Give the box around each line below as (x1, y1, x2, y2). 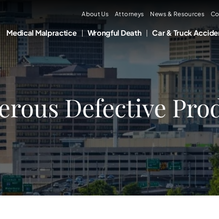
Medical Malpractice (6, 28, 77, 37)
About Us (82, 10, 109, 18)
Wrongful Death (87, 28, 142, 37)
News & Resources (150, 10, 205, 18)
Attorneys (115, 10, 144, 18)
